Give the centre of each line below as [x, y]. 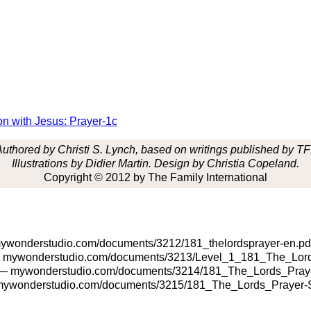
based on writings [184, 150]
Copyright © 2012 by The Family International [155, 177]
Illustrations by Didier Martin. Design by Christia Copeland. [155, 163]
